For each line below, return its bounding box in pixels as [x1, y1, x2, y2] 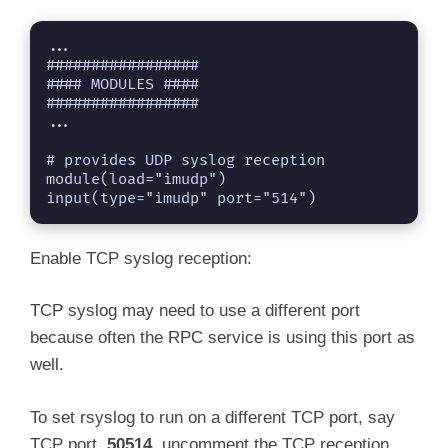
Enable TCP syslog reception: [30, 248, 252, 268]
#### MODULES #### [46, 74, 199, 94]
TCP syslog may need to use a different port [30, 301, 360, 321]
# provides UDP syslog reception [46, 150, 325, 170]
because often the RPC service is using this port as [30, 328, 415, 348]
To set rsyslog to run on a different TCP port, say [30, 407, 395, 427]
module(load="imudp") [46, 169, 226, 189]
